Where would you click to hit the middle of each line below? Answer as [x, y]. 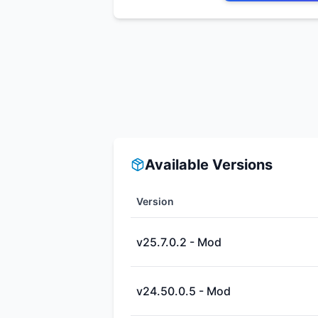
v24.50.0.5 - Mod [183, 291]
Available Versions [209, 165]
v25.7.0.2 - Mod [179, 242]
